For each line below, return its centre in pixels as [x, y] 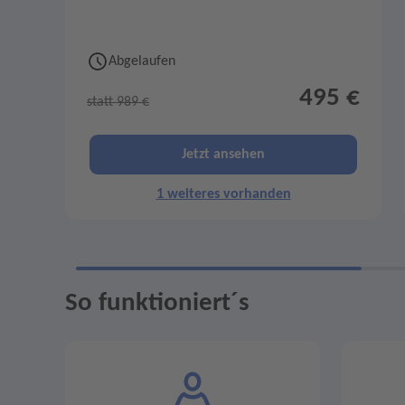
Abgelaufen [142, 61]
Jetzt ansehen [223, 154]
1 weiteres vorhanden [223, 194]
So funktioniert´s [157, 304]
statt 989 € [118, 102]
